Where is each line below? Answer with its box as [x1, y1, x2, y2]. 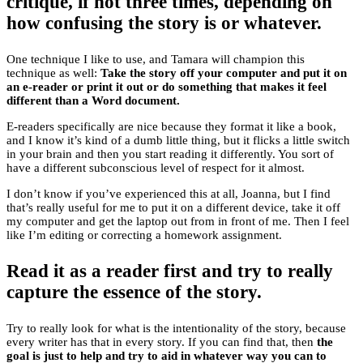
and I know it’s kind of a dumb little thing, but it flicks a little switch [6, 134, 350, 147]
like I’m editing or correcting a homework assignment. [6, 228, 282, 242]
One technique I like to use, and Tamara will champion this [6, 53, 305, 66]
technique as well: [6, 66, 97, 80]
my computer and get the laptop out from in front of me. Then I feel [6, 215, 349, 228]
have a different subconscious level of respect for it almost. [6, 161, 305, 175]
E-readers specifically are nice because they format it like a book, [6, 120, 336, 134]
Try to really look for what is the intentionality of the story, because [6, 322, 346, 335]
